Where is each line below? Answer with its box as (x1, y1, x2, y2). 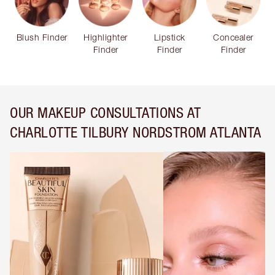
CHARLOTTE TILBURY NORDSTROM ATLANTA (10, 123, 261, 141)
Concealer (213, 32, 254, 42)
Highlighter (83, 32, 128, 42)
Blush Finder (16, 32, 68, 42)
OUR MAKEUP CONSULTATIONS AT (10, 104, 201, 121)
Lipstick (153, 32, 185, 42)
